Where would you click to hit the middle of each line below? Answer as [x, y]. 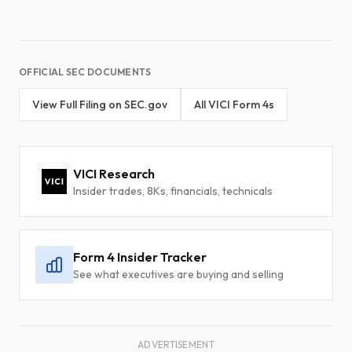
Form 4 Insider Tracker [140, 257]
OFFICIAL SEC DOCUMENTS [85, 72]
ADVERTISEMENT [176, 345]
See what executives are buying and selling [178, 274]
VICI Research [114, 174]
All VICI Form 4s [234, 104]
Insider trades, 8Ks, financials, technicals [173, 191]
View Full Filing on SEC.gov [100, 104]
